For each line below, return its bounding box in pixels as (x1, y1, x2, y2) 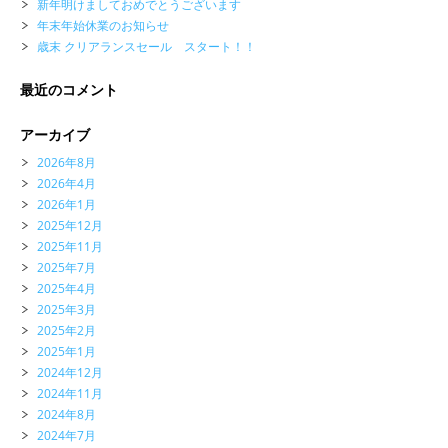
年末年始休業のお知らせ (37, 16, 169, 34)
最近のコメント (20, 79, 118, 99)
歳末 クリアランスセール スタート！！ (37, 37, 256, 55)
